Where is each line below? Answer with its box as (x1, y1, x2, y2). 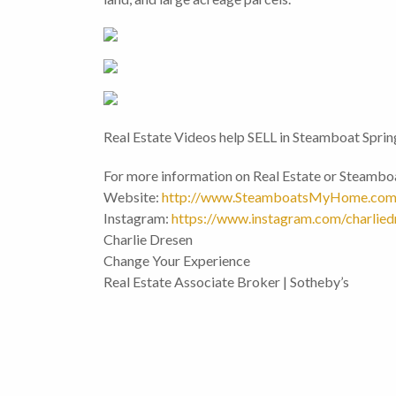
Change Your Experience (103, 252, 250, 270)
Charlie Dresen (103, 231, 193, 248)
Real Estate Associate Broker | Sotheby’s (103, 273, 349, 291)
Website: (103, 188, 159, 206)
